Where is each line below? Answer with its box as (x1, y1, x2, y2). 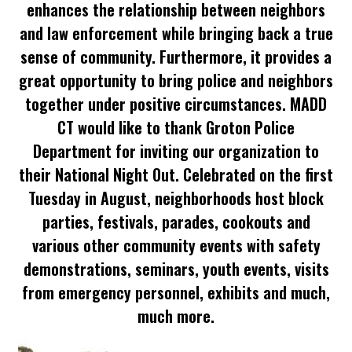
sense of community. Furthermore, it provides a (20, 45, 332, 69)
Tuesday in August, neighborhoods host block (28, 186, 324, 211)
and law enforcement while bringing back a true (19, 21, 333, 46)
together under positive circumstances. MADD (25, 92, 327, 116)
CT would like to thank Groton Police (57, 115, 295, 140)
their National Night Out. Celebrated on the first (19, 163, 333, 187)
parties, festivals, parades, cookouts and (42, 210, 310, 234)
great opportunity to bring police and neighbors (19, 68, 333, 93)
